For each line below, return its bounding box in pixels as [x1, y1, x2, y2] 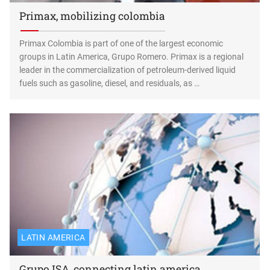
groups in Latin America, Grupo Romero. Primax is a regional [19, 51, 244, 61]
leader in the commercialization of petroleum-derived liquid [19, 64, 236, 75]
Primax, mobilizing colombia [19, 8, 166, 23]
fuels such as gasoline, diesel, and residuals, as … [19, 78, 200, 88]
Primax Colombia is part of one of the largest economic [19, 38, 224, 48]
